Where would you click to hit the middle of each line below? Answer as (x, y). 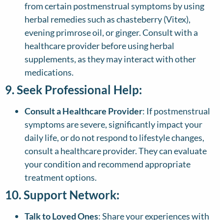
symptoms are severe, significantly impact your (113, 124)
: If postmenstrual (176, 111)
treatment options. (61, 178)
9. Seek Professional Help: (73, 90)
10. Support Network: (62, 195)
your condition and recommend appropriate (108, 164)
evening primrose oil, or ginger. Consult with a (111, 33)
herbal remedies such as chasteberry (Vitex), (108, 19)
